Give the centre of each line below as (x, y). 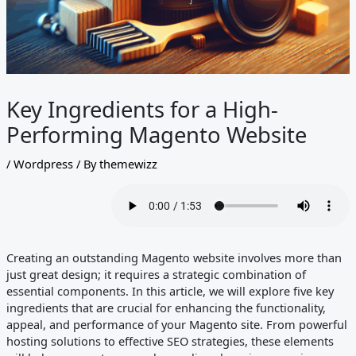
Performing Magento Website (156, 135)
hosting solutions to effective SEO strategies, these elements (170, 341)
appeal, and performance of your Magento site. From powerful (176, 325)
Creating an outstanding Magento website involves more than (174, 258)
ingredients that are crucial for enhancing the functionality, (166, 308)
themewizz (128, 164)
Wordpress (43, 164)
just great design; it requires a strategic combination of (156, 275)
